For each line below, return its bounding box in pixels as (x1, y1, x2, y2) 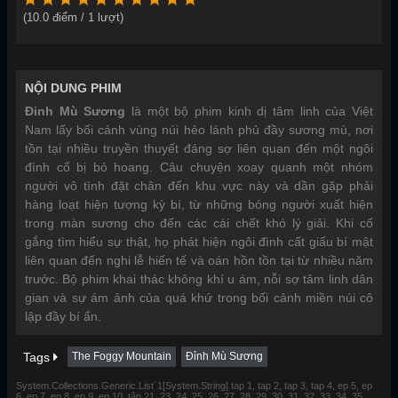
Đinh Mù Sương (25, 104, 126, 119)
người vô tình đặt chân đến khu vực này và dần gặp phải (25, 179, 373, 194)
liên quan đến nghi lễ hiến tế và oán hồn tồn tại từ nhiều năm (25, 253, 373, 268)
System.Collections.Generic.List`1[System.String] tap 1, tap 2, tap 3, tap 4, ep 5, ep (16, 380, 372, 392)
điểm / (49, 11, 88, 25)
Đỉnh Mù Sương (186, 350, 263, 363)
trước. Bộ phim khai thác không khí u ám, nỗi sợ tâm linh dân (25, 272, 373, 287)
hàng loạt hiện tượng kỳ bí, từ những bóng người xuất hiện (25, 197, 373, 212)
